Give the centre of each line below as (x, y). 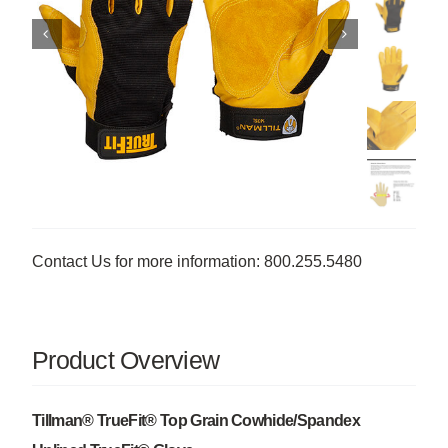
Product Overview (125, 360)
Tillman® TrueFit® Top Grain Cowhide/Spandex (196, 420)
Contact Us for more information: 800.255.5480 (196, 261)
